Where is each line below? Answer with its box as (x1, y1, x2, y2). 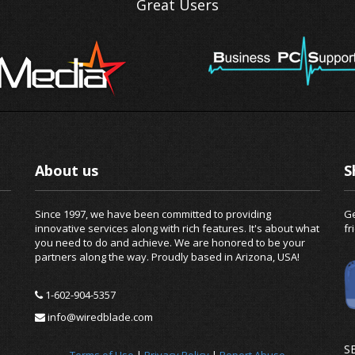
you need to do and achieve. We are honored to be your (35, 235, 305, 250)
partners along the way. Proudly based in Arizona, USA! (35, 250, 300, 265)
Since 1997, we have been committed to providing (35, 207, 271, 222)
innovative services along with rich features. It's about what (35, 221, 319, 236)
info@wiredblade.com (45, 310, 153, 325)
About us (35, 161, 98, 181)
